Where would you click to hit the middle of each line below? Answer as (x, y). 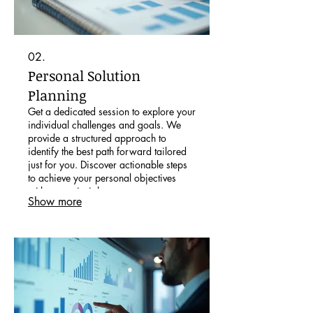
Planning (57, 95)
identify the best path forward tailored (107, 151)
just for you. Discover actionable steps (108, 164)
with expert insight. (67, 191)
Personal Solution (84, 75)
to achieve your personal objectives (102, 177)
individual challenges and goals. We (104, 124)
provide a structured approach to (97, 138)
